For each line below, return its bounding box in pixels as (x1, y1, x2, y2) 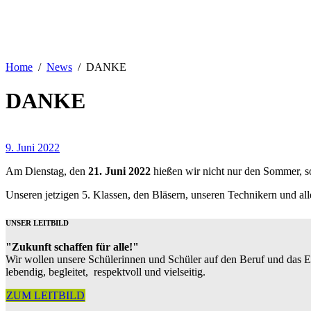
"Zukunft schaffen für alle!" (6, 240, 139, 253)
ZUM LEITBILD (6, 289, 85, 301)
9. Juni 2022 (6, 141, 60, 153)
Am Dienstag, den (6, 165, 88, 177)
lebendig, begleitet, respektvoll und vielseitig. (6, 265, 205, 278)
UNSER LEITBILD (6, 218, 69, 227)
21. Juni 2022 (88, 165, 151, 177)
